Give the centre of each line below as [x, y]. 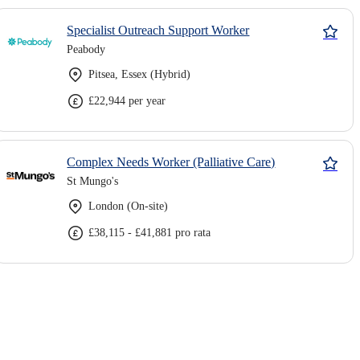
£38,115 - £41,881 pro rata [150, 233]
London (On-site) [129, 206]
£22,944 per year [127, 101]
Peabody [86, 49]
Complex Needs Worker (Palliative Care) [171, 162]
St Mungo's [93, 181]
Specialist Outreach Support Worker [158, 30]
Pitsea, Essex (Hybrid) [140, 74]
